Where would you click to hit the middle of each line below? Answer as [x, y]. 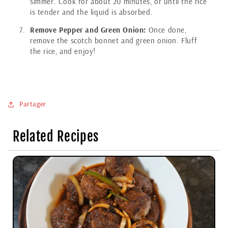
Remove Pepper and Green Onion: [88, 30]
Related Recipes [56, 136]
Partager [33, 104]
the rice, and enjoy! [63, 51]
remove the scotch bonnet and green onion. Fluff [114, 40]
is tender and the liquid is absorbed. [92, 12]
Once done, [166, 30]
